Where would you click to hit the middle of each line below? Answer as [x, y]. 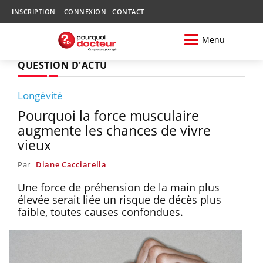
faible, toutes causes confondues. [100, 212]
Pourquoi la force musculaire [108, 115]
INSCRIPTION [34, 11]
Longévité [40, 95]
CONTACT [128, 11]
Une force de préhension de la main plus [119, 187]
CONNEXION [85, 11]
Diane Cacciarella [71, 164]
